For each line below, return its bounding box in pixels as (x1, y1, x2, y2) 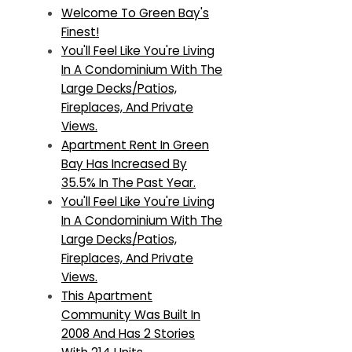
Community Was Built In (61, 306, 200, 324)
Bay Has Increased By (61, 156, 187, 173)
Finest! (61, 24, 99, 41)
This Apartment (61, 288, 152, 305)
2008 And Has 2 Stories (61, 325, 195, 343)
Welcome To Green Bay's (61, 5, 209, 22)
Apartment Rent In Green (61, 137, 209, 154)
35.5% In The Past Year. (61, 174, 196, 192)
